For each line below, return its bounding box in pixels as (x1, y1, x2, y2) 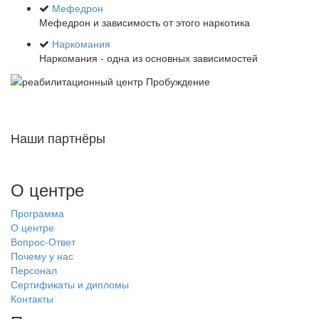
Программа (11, 205, 64, 220)
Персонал (11, 262, 57, 277)
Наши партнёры (11, 127, 105, 147)
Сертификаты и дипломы (11, 276, 129, 291)
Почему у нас (11, 248, 73, 263)
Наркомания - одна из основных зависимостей (39, 51, 258, 66)
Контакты (11, 291, 53, 305)
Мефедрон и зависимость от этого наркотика (39, 15, 250, 30)
